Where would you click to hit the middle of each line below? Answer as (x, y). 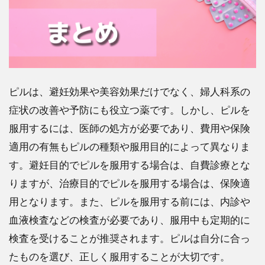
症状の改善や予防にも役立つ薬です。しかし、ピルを (130, 109)
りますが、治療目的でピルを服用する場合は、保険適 (130, 183)
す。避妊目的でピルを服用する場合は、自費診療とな (130, 164)
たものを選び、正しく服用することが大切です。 (119, 256)
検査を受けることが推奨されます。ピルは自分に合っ (130, 238)
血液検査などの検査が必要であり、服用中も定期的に (130, 219)
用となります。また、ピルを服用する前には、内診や (130, 201)
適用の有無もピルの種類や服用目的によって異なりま (130, 146)
